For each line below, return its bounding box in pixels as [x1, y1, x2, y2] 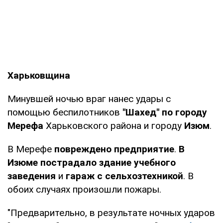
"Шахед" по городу [122, 106, 207, 118]
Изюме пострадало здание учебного [7, 156, 176, 168]
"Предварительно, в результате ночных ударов [7, 207, 215, 219]
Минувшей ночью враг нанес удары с [7, 93, 171, 105]
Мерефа [7, 119, 43, 131]
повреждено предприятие [54, 143, 174, 155]
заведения [7, 170, 56, 182]
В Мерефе [7, 143, 54, 155]
